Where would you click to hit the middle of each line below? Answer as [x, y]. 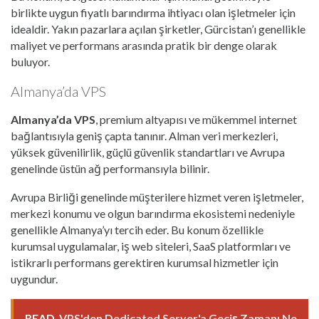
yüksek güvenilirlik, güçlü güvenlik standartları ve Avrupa [148, 152]
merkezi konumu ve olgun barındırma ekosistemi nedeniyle [153, 214]
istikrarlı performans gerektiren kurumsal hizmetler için [145, 263]
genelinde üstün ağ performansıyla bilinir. [110, 169]
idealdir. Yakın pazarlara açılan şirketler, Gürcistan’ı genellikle [158, 29]
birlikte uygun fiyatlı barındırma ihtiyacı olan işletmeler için [153, 13]
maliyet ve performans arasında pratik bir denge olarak [144, 46]
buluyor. [30, 62]
